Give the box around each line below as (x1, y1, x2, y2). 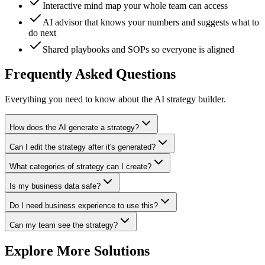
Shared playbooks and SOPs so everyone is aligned (43, 44, 234, 54)
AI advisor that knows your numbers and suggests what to (43, 17, 259, 27)
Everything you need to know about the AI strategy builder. (5, 94, 226, 105)
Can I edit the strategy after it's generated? (9, 143, 156, 152)
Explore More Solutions (5, 243, 150, 259)
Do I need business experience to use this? (9, 201, 158, 211)
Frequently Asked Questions (5, 66, 176, 82)
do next (28, 27, 56, 38)
